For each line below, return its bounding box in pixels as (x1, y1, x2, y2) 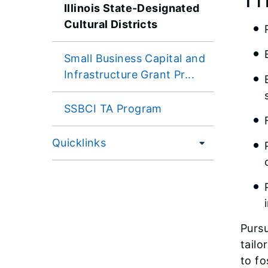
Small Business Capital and (64, 51, 206, 65)
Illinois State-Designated (64, 1, 200, 14)
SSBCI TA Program (64, 102, 162, 115)
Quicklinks (52, 136, 106, 149)
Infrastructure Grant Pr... (64, 68, 195, 81)
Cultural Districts (64, 17, 158, 31)
